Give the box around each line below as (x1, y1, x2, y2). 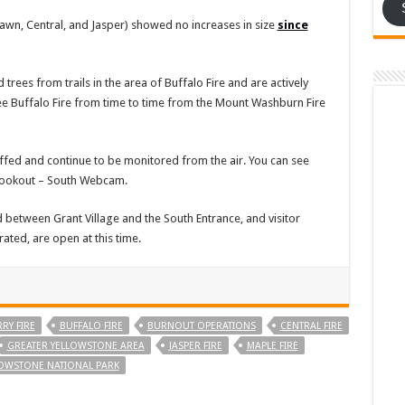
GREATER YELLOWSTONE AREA (6, 339, 145, 352)
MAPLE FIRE (246, 339, 298, 352)
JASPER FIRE (168, 339, 222, 352)
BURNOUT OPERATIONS (146, 319, 256, 332)
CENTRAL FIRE (279, 319, 343, 332)
